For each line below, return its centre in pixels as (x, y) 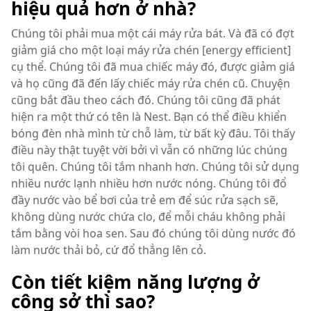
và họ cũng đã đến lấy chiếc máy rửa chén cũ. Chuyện (151, 83)
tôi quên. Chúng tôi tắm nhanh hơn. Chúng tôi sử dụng (155, 167)
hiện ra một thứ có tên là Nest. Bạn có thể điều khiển (149, 117)
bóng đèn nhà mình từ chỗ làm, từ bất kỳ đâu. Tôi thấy (153, 133)
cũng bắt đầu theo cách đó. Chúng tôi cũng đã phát (146, 100)
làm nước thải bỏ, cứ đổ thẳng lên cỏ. (109, 250)
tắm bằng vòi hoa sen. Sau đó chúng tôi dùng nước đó (153, 233)
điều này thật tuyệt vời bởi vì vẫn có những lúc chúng (149, 150)
